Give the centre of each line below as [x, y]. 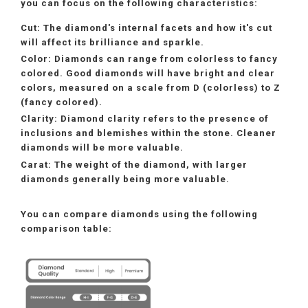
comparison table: [66, 228]
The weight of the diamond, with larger [150, 164]
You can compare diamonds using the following [139, 214]
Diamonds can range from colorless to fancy [165, 59]
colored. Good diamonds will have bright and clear [148, 74]
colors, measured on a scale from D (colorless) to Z [151, 88]
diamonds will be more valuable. [102, 148]
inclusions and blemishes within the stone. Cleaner [148, 133]
